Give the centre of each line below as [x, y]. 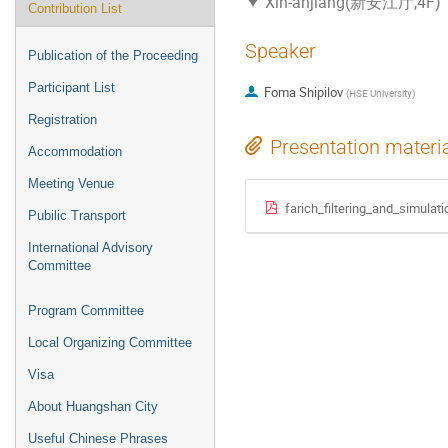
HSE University [380, 93]
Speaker [280, 51]
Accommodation [75, 151]
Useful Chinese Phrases [98, 438]
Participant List [71, 87]
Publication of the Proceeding [113, 55]
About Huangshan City [93, 406]
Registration [62, 119]
